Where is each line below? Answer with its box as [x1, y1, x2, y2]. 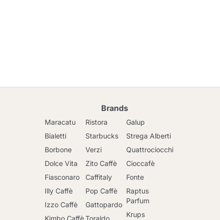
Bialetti [45, 132, 66, 140]
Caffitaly [85, 173, 112, 181]
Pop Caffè [85, 187, 117, 195]
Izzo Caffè [45, 200, 78, 209]
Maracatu [45, 118, 76, 126]
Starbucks [85, 132, 118, 140]
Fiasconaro [45, 173, 80, 181]
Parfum [126, 196, 149, 205]
